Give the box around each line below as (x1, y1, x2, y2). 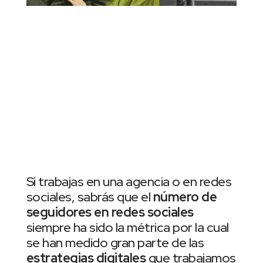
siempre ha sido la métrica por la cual (26, 219, 229, 237)
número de (153, 188, 217, 206)
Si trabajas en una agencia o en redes (26, 173, 232, 191)
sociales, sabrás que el (26, 188, 153, 206)
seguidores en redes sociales (26, 204, 194, 221)
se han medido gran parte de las (26, 234, 204, 252)
